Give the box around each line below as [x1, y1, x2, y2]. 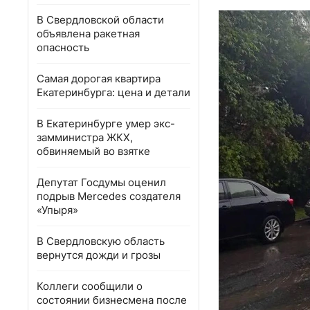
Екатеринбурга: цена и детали [37, 86, 190, 99]
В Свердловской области [37, 13, 164, 26]
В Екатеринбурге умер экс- [37, 117, 175, 130]
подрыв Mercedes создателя [37, 190, 181, 203]
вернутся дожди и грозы [37, 248, 161, 262]
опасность [37, 41, 89, 54]
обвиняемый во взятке [37, 145, 150, 158]
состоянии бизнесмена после [37, 293, 187, 307]
